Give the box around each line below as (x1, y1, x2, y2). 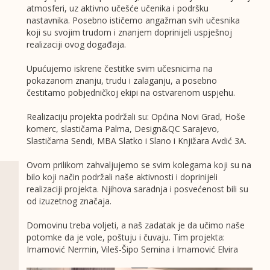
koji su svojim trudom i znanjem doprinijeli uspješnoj (26, 27, 232, 39)
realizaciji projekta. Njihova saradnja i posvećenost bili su (26, 183, 248, 195)
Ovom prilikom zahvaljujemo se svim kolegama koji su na (26, 159, 251, 171)
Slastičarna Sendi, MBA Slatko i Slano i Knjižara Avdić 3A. (26, 135, 246, 147)
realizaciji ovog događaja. (26, 39, 126, 51)
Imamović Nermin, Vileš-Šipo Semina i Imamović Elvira (26, 243, 238, 256)
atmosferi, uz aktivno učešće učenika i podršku (26, 2, 209, 14)
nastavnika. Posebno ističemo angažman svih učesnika (26, 14, 240, 27)
